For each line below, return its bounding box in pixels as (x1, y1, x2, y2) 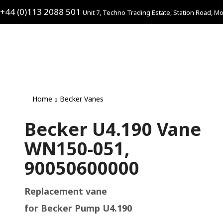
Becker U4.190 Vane (24, 117, 201, 141)
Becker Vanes (60, 94, 104, 104)
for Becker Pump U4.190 (24, 202, 132, 214)
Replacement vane (24, 185, 107, 197)
